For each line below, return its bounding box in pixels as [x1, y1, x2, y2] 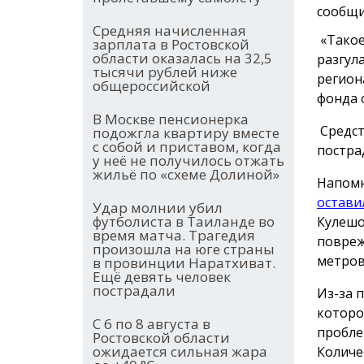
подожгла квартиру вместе [93, 123, 279, 143]
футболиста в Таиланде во [93, 212, 275, 232]
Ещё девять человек [93, 267, 231, 287]
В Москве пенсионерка [93, 110, 249, 129]
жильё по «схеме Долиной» [93, 165, 279, 184]
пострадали [93, 281, 175, 301]
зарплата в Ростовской [93, 35, 249, 54]
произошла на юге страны [93, 240, 275, 259]
